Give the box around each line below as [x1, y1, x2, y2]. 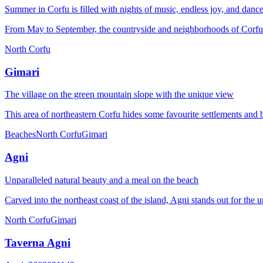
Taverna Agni [5, 236, 70, 249]
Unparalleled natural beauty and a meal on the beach [5, 174, 198, 185]
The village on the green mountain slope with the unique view [5, 89, 234, 100]
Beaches [5, 129, 36, 140]
